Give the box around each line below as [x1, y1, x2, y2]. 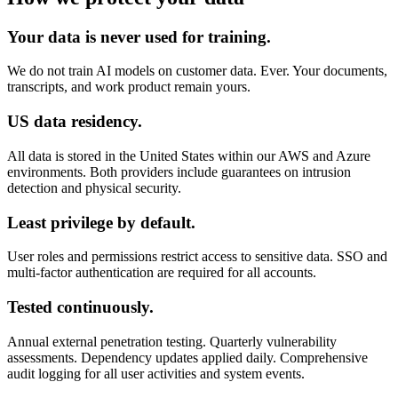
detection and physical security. [7, 179, 181, 195]
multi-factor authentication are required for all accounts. [7, 265, 316, 281]
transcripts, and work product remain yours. [7, 79, 251, 95]
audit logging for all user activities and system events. [7, 365, 305, 381]
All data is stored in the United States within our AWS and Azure [7, 147, 370, 163]
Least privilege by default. [7, 212, 195, 232]
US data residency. [7, 112, 142, 131]
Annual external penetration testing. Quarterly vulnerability [7, 333, 337, 349]
